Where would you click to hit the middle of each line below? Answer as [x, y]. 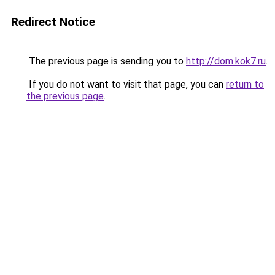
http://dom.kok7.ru [226, 61]
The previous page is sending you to [106, 61]
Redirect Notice [53, 22]
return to [245, 84]
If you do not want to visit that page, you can [126, 84]
